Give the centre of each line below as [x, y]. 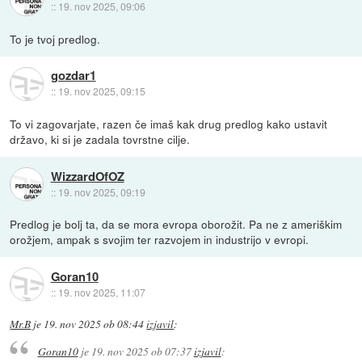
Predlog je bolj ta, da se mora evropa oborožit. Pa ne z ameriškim [176, 224]
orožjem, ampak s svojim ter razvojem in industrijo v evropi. [160, 240]
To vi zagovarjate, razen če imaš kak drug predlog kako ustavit [169, 124]
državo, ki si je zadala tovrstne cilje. [100, 139]
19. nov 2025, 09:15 [101, 91]
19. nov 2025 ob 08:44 [94, 324]
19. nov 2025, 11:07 [101, 292]
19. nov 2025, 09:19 [101, 192]
